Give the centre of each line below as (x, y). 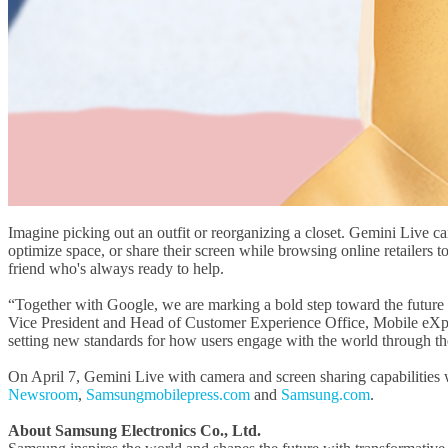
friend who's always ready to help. (116, 269)
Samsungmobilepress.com (168, 395)
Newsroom (43, 395)
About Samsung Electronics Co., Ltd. (134, 431)
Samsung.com (325, 395)
